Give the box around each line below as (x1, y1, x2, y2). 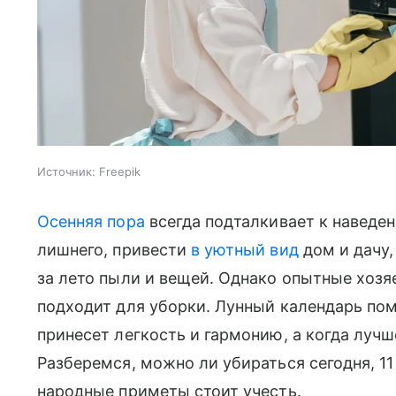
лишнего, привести (37, 240, 191, 259)
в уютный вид (190, 240, 299, 259)
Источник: (37, 164, 95, 179)
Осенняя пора (37, 211, 145, 231)
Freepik (99, 164, 141, 179)
